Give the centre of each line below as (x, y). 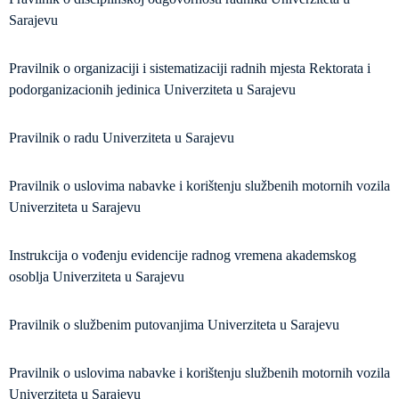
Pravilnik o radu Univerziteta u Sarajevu (122, 138)
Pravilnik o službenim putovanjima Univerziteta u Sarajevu (174, 325)
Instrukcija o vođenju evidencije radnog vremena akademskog (183, 255)
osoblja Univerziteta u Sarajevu (97, 277)
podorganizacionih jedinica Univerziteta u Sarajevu (152, 90)
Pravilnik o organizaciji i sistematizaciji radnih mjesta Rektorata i (190, 68)
